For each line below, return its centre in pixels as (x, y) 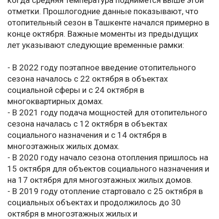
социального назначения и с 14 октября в (87, 135)
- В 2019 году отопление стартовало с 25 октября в (105, 191)
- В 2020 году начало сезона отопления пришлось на (108, 158)
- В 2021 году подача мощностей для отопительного (107, 113)
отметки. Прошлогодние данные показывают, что (103, 11)
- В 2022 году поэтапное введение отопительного (102, 68)
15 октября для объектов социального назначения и (108, 169)
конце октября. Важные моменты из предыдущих (103, 34)
